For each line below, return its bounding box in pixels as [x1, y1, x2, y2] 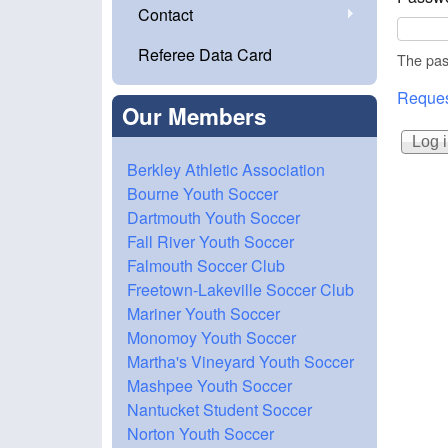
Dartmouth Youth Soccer [127, 206, 300, 230]
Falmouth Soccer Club [127, 254, 285, 278]
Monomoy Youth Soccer [127, 326, 296, 350]
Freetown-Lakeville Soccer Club [127, 278, 354, 302]
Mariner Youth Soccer [127, 302, 280, 326]
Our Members [122, 100, 266, 132]
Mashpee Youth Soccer [127, 374, 292, 398]
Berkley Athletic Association [127, 158, 325, 182]
